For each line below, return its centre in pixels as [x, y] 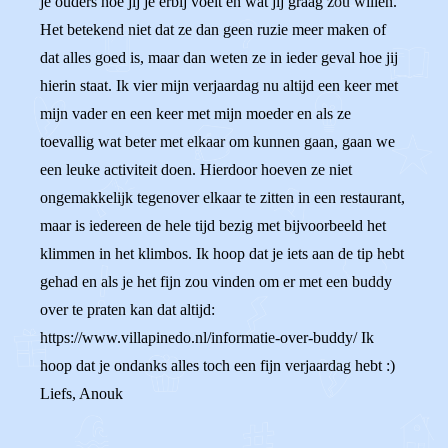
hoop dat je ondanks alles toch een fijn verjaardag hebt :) [217, 365]
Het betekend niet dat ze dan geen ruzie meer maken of [213, 29]
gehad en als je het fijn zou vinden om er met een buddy [216, 281]
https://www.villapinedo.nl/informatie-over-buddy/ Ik [207, 337]
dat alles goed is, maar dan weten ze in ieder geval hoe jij [219, 57]
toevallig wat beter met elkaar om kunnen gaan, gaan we [217, 141]
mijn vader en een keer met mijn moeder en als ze [195, 113]
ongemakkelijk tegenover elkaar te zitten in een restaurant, [222, 197]
